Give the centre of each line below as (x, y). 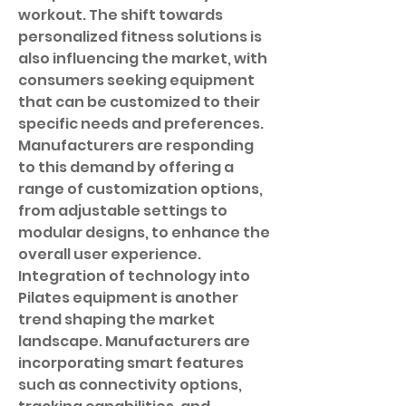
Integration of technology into (134, 276)
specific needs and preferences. (141, 124)
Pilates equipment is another (128, 298)
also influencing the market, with (143, 58)
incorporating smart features (131, 363)
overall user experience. (110, 254)
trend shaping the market (116, 319)
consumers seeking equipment (136, 80)
